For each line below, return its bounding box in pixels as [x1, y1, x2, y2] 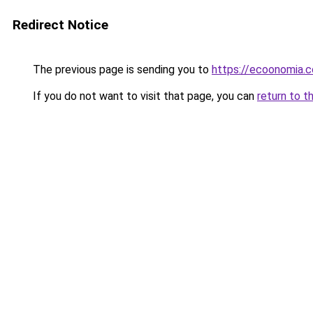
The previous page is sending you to [30, 63, 212, 76]
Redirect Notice [13, 17, 108, 33]
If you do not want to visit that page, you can [30, 89, 257, 103]
